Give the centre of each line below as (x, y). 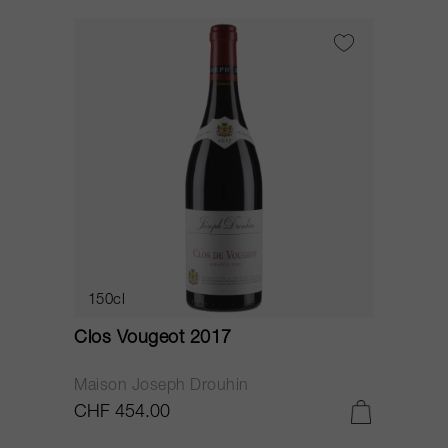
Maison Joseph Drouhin (161, 387)
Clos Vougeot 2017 (153, 339)
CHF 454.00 (122, 413)
